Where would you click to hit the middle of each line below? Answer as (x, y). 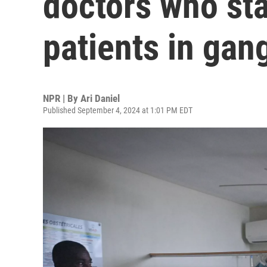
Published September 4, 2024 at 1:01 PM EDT (118, 110)
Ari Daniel (100, 98)
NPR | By (62, 98)
